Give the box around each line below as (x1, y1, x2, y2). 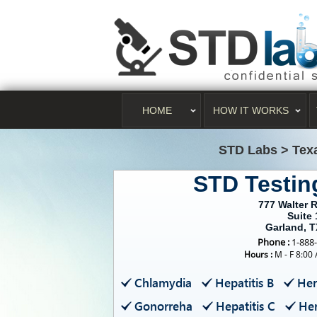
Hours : (244, 248, 273, 260)
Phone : (257, 236, 289, 248)
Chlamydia (134, 275, 192, 291)
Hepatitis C (216, 298, 275, 314)
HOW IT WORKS (212, 105, 289, 116)
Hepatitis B (215, 275, 274, 291)
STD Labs (218, 143, 277, 157)
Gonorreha (134, 298, 192, 314)
